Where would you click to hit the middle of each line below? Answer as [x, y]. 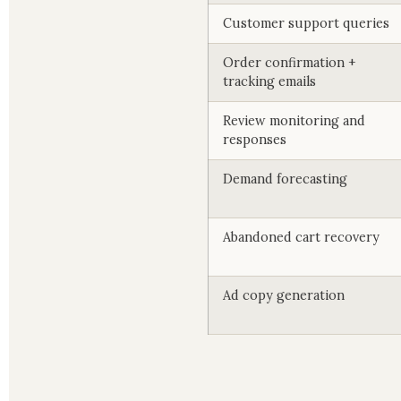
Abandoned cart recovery [301, 237]
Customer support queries [306, 23]
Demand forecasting [285, 179]
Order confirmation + [290, 63]
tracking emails [269, 81]
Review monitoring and [294, 121]
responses [255, 140]
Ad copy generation [284, 295]
